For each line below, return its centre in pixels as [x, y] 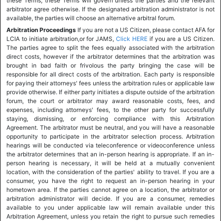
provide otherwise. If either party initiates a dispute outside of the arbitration [110, 92]
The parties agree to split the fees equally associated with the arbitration [110, 48]
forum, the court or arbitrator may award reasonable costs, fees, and [110, 101]
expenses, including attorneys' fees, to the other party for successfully [110, 110]
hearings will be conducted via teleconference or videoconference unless [110, 145]
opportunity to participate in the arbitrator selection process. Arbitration [110, 136]
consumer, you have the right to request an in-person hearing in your [110, 181]
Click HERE [132, 39]
